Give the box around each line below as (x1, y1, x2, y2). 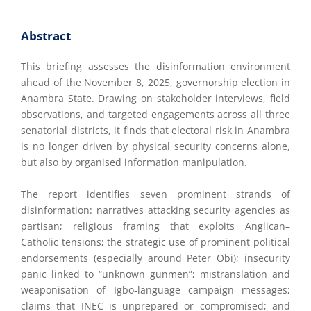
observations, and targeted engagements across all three (21, 107, 290, 121)
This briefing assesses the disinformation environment (21, 59, 290, 73)
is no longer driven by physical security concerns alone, (21, 139, 290, 153)
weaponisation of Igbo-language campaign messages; (21, 283, 290, 296)
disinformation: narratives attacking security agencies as (21, 203, 290, 217)
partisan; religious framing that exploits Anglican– (21, 219, 290, 233)
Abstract (21, 28, 71, 44)
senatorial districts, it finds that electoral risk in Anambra (21, 123, 290, 137)
